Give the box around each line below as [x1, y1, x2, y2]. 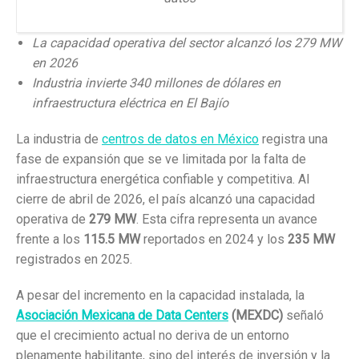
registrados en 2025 [16, 251, 130, 267]
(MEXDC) [228, 307, 283, 323]
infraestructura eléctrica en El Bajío [32, 95, 228, 111]
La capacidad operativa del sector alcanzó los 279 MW [32, 34, 341, 50]
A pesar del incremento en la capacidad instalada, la [16, 287, 305, 303]
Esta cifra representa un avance [142, 211, 317, 227]
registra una [259, 131, 328, 147]
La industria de [16, 131, 102, 147]
